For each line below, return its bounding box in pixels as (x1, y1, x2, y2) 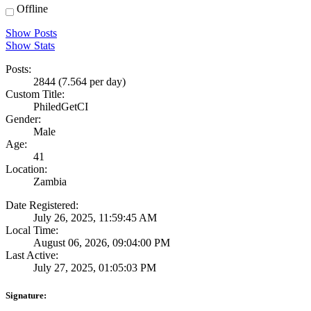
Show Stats (6, 40, 55, 52)
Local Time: (6, 224, 58, 237)
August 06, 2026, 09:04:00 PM (33, 237, 170, 249)
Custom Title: (6, 88, 65, 101)
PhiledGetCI (33, 101, 88, 113)
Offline (14, 2, 48, 15)
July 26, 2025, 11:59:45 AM (33, 212, 157, 224)
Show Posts (6, 27, 57, 40)
